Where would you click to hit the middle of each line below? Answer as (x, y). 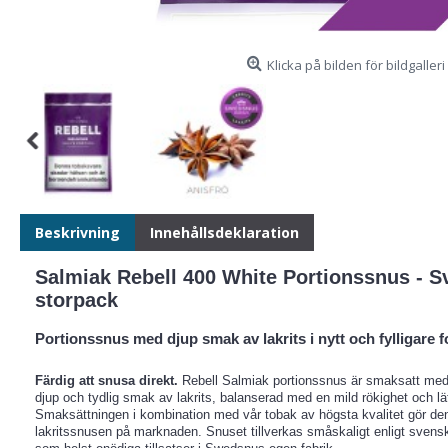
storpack (76, 300)
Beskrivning (77, 233)
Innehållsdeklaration (224, 233)
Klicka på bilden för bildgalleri (356, 65)
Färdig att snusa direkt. (106, 381)
